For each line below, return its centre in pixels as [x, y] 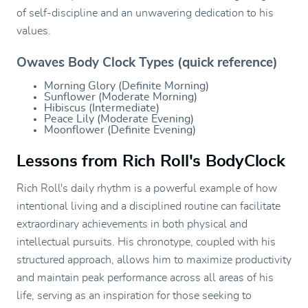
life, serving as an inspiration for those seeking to [134, 295]
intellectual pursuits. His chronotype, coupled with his [146, 242]
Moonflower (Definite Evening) [120, 130]
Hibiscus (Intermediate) [102, 108]
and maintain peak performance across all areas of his [145, 277]
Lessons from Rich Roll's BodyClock [151, 161]
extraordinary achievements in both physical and [132, 224]
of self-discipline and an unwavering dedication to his [145, 13]
